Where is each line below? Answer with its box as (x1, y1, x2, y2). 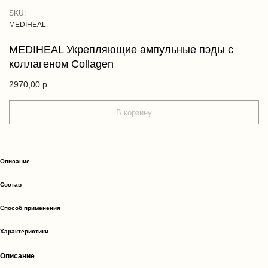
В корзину (116, 108, 152, 117)
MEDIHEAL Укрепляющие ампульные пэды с (9, 44, 233, 56)
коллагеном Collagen (9, 58, 114, 71)
